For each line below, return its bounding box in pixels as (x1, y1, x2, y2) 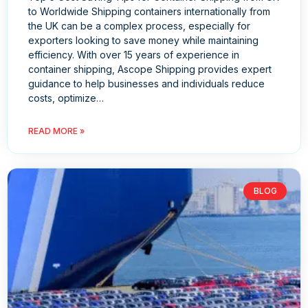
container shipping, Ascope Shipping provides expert (28, 63, 272, 76)
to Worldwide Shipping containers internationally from (28, 5, 270, 18)
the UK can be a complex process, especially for (28, 20, 250, 32)
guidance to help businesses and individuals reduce (28, 78, 265, 90)
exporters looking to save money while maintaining (28, 34, 258, 47)
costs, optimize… (28, 92, 104, 104)
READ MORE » (28, 126, 85, 137)
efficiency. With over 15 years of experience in (28, 49, 239, 61)
